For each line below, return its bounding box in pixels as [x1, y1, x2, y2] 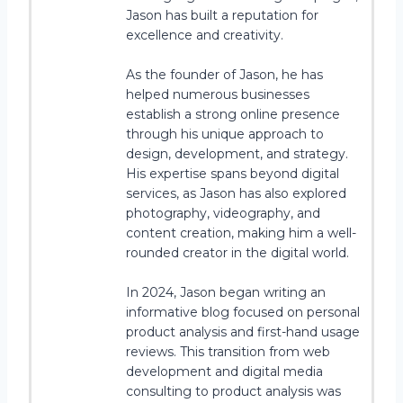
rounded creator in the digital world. [126, 244, 349, 261]
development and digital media [126, 363, 323, 380]
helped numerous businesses [126, 85, 309, 103]
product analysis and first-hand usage [126, 323, 360, 340]
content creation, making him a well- [126, 224, 356, 241]
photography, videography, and [126, 204, 320, 221]
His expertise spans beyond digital [126, 165, 339, 182]
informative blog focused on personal [126, 303, 360, 320]
